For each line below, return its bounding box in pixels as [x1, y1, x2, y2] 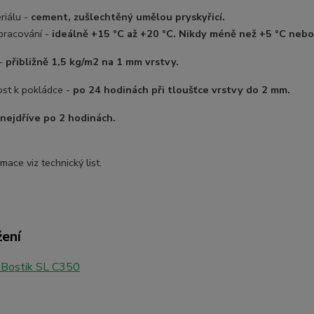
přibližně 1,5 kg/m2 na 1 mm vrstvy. [5, 55, 179, 69]
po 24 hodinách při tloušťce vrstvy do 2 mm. [72, 83, 290, 97]
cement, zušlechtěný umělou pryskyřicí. [30, 10, 225, 24]
